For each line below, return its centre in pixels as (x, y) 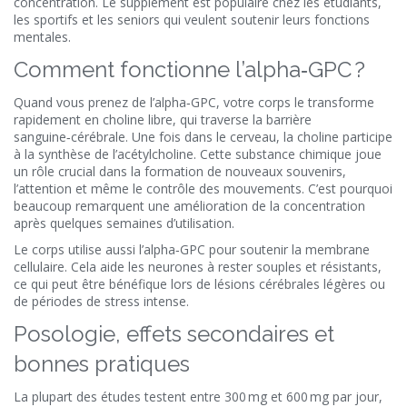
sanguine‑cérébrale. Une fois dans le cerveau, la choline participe (203, 137)
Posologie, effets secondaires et (174, 334)
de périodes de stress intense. (101, 301)
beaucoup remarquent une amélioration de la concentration (189, 206)
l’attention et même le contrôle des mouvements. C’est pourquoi (203, 189)
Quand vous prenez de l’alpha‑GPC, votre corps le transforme (194, 102)
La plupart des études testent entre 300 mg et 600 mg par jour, (198, 397)
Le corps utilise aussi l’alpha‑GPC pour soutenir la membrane (192, 249)
